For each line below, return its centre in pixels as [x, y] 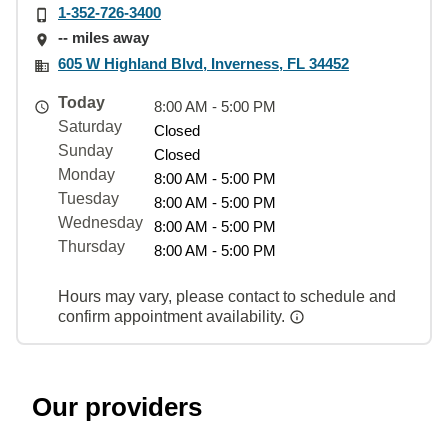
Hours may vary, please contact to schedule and [227, 296]
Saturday [90, 126]
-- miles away [103, 38]
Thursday [91, 246]
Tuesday [88, 198]
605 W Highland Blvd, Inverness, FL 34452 [203, 63]
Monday [86, 174]
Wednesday [100, 222]
